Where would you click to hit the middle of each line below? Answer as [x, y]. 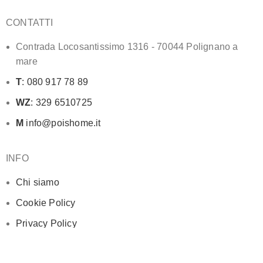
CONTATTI [30, 23]
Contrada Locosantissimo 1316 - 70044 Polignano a [127, 47]
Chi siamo [38, 182]
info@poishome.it [62, 123]
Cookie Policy [46, 203]
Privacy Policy [46, 223]
